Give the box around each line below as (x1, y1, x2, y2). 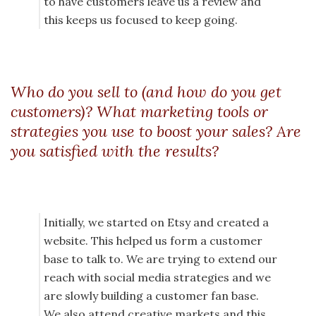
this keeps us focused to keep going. (44, 13, 238, 28)
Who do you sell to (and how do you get (11, 82, 281, 102)
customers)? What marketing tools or (11, 102, 268, 122)
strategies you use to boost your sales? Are (11, 121, 301, 142)
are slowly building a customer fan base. (44, 288, 259, 303)
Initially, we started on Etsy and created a (44, 215, 269, 230)
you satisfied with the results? (11, 141, 219, 162)
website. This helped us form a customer (44, 233, 262, 248)
